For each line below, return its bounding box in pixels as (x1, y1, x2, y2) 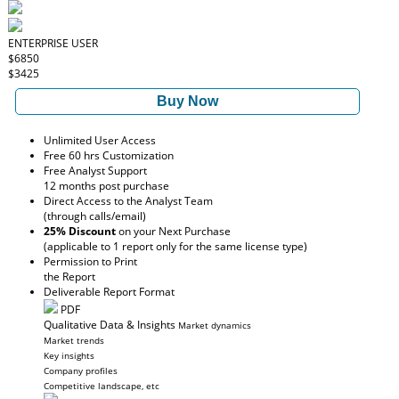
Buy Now (157, 94, 218, 109)
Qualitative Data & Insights (44, 317, 175, 332)
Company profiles (44, 364, 118, 377)
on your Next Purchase (116, 224, 231, 239)
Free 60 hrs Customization (44, 148, 174, 163)
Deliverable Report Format (44, 284, 175, 299)
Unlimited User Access (44, 133, 156, 148)
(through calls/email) (44, 208, 146, 224)
